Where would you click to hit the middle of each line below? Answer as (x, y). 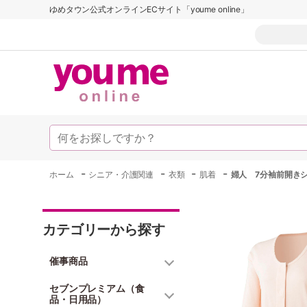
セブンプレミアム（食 (97, 288)
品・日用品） (78, 299)
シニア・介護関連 (121, 174)
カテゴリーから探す (104, 230)
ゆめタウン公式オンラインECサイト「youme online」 (149, 9)
